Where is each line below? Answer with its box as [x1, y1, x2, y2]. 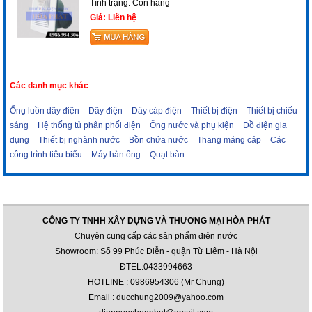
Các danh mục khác [10, 80, 89, 91]
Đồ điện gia [243, 120, 288, 130]
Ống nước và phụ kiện [150, 120, 235, 130]
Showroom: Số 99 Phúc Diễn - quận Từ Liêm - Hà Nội [54, 246, 258, 256]
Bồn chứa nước [129, 134, 189, 145]
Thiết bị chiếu [247, 105, 298, 116]
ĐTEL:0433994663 [120, 261, 192, 272]
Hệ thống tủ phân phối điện [38, 120, 141, 130]
